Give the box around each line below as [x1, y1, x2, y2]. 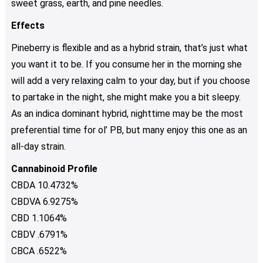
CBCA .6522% [11, 245, 67, 257]
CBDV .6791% [11, 228, 68, 240]
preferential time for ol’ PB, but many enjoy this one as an [11, 124, 247, 136]
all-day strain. [11, 140, 66, 152]
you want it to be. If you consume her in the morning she [11, 58, 242, 70]
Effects [11, 19, 45, 31]
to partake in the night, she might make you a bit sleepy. [11, 91, 241, 103]
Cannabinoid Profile [11, 163, 97, 174]
